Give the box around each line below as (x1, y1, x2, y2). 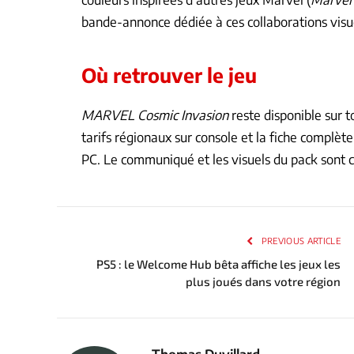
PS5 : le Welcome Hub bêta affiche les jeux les (96, 256, 341, 271)
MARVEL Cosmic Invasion (81, 106, 228, 123)
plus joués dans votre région (186, 273, 341, 288)
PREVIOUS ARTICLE (258, 235, 341, 246)
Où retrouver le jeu (81, 62, 257, 87)
